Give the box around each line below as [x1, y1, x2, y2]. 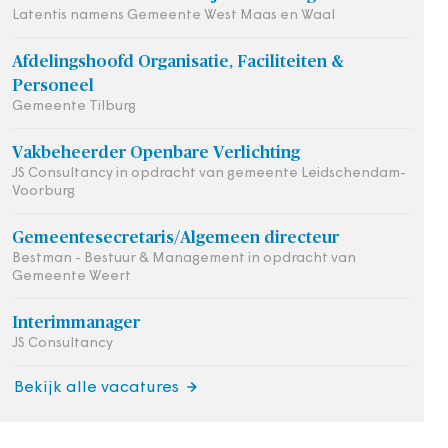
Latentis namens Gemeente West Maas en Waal [12, 8, 335, 23]
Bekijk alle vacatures [14, 380, 179, 396]
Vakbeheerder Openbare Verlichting [12, 144, 300, 161]
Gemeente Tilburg [12, 99, 136, 114]
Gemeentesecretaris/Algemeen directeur [12, 229, 339, 246]
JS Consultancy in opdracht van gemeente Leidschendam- [12, 166, 406, 181]
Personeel [12, 77, 94, 94]
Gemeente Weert [12, 269, 131, 284]
